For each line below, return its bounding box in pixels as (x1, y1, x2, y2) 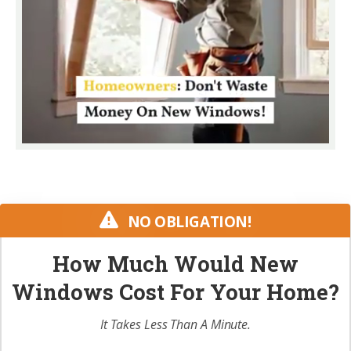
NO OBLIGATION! (127, 212, 251, 233)
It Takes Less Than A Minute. (100, 316, 251, 334)
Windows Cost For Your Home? (12, 277, 339, 306)
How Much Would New (52, 249, 299, 278)
